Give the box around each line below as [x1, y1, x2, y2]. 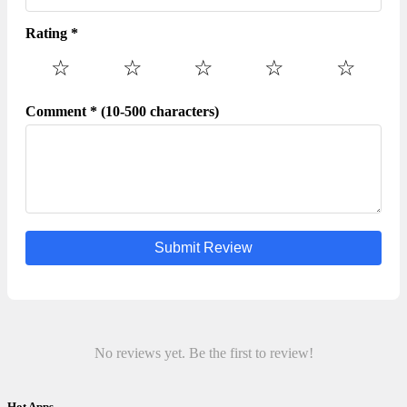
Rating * [25, 25, 78, 41]
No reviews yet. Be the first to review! [94, 344, 313, 361]
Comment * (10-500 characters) [25, 103, 219, 119]
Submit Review [154, 239, 253, 255]
